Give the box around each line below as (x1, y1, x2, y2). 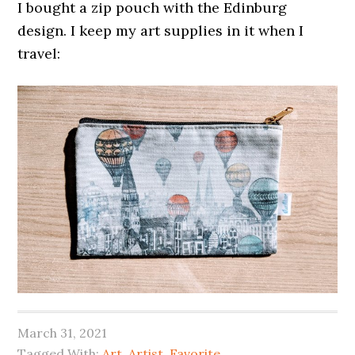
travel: (17, 44, 61, 63)
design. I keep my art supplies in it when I (17, 21, 304, 40)
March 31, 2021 (17, 325, 108, 342)
